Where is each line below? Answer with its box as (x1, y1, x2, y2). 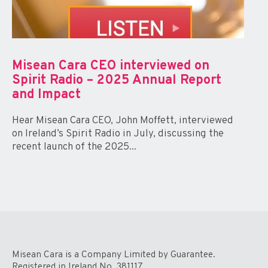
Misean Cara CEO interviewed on (12, 57, 209, 74)
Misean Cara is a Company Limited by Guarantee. (12, 248, 215, 261)
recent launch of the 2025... (12, 140, 136, 154)
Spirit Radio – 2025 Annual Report (12, 72, 221, 89)
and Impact (12, 86, 81, 103)
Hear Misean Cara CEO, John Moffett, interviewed (12, 114, 233, 127)
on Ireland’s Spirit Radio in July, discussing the (12, 127, 224, 141)
